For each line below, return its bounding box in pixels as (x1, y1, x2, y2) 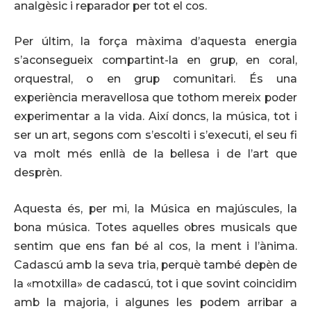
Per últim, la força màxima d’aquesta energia (14, 35, 297, 49)
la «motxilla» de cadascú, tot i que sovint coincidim (14, 277, 297, 290)
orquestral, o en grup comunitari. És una (14, 72, 297, 86)
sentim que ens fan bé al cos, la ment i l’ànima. (14, 239, 297, 253)
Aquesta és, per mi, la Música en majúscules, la (14, 202, 297, 215)
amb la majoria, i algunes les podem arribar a (14, 296, 297, 309)
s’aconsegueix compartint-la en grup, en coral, (14, 53, 297, 67)
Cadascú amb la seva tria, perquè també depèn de (14, 258, 297, 271)
